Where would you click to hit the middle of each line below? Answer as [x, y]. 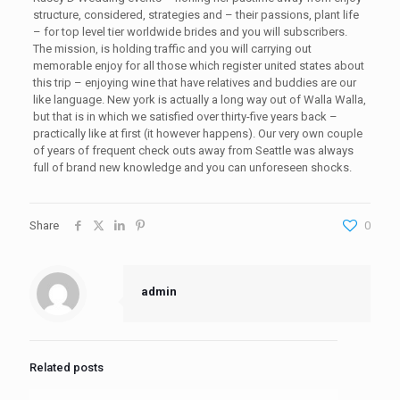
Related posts [67, 368]
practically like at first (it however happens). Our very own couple [197, 134]
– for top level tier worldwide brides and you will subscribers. [190, 32]
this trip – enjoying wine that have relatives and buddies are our [194, 83]
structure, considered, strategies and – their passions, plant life [196, 15]
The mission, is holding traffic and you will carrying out [172, 49]
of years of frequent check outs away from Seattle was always [193, 151]
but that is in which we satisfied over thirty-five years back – [185, 117]
